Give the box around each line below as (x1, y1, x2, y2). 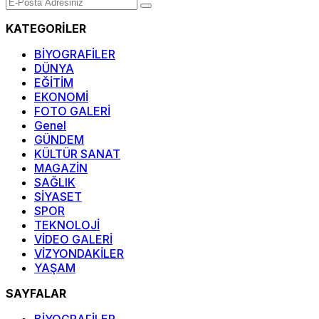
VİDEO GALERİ (34, 232, 113, 247)
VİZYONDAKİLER (34, 246, 124, 261)
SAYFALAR (6, 286, 66, 301)
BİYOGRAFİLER (34, 47, 115, 62)
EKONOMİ (34, 90, 88, 105)
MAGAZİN (34, 161, 88, 176)
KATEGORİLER (6, 21, 86, 36)
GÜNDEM (34, 132, 84, 147)
